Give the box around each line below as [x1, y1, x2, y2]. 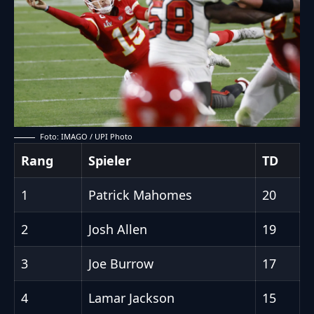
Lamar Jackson [88, 289, 175, 307]
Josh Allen [88, 221, 147, 238]
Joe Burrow [88, 255, 153, 273]
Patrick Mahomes [88, 186, 192, 204]
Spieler [88, 152, 131, 170]
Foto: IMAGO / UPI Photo [40, 131, 132, 142]
